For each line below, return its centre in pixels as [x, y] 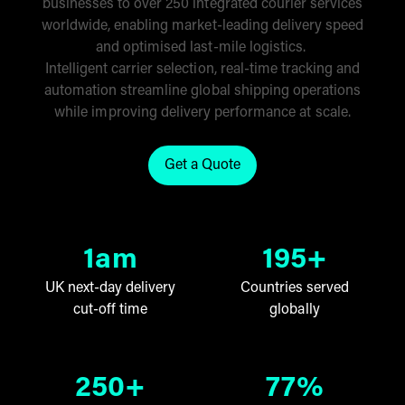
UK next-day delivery [110, 288]
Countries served [295, 288]
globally [295, 310]
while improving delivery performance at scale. [202, 113]
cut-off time [110, 310]
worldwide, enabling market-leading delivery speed [202, 26]
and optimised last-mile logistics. [202, 48]
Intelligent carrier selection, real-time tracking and [202, 70]
